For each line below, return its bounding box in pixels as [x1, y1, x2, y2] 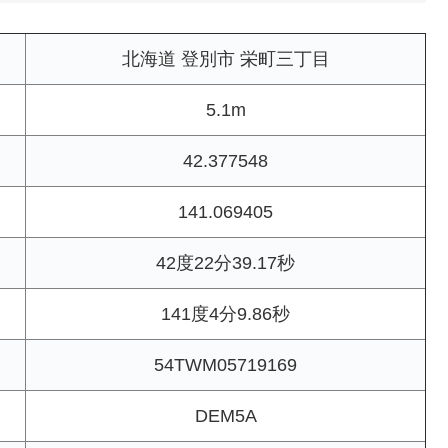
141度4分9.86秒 [161, 304, 290, 325]
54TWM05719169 [154, 355, 297, 376]
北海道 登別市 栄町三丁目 [121, 49, 330, 70]
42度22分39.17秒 [156, 253, 295, 274]
